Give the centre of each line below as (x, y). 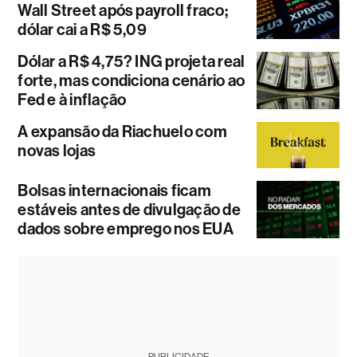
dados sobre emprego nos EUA (126, 229)
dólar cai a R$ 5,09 (82, 29)
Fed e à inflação (72, 99)
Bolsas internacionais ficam (114, 190)
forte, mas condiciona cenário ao (131, 80)
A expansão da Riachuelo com (122, 131)
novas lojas (57, 150)
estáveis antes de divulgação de (129, 210)
